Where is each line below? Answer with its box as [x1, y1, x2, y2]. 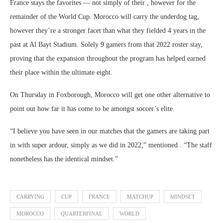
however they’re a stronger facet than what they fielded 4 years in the [10, 27, 206, 34]
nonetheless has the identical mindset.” [10, 155, 118, 163]
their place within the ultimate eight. [10, 69, 112, 76]
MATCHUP [127, 194, 153, 200]
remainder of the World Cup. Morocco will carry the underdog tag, [10, 13, 199, 20]
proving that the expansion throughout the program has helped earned [10, 55, 206, 62]
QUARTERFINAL [61, 211, 103, 217]
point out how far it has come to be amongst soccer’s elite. [10, 105, 175, 112]
